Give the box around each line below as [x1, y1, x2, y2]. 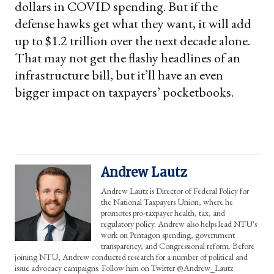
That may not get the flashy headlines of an [15, 48, 240, 67]
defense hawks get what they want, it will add [15, 14, 251, 32]
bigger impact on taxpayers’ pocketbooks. [15, 83, 234, 101]
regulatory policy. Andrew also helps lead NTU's [101, 218, 257, 229]
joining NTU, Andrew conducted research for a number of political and [15, 251, 248, 262]
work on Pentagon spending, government [101, 229, 235, 240]
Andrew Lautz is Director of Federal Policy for [101, 185, 249, 196]
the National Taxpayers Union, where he [101, 196, 233, 207]
